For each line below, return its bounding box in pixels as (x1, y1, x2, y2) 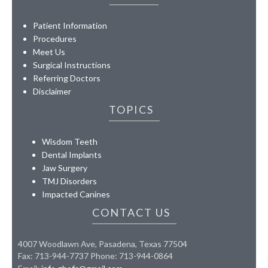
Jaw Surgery (42, 163, 87, 173)
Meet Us (33, 47, 65, 57)
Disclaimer (33, 86, 71, 97)
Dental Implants (42, 150, 102, 160)
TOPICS (108, 103, 154, 117)
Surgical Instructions (33, 60, 111, 71)
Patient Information (33, 20, 107, 31)
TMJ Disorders (42, 176, 97, 187)
